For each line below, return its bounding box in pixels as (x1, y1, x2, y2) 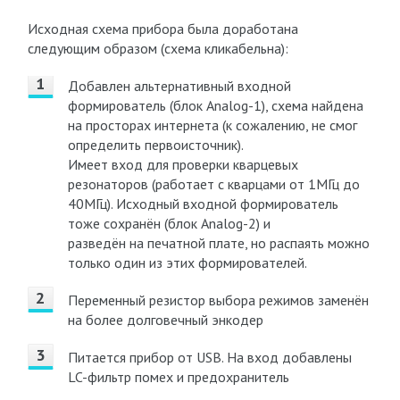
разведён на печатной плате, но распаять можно (67, 234, 370, 252)
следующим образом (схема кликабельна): (27, 39, 288, 57)
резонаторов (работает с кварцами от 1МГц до (67, 175, 360, 193)
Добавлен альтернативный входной (67, 77, 291, 95)
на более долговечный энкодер (67, 311, 263, 329)
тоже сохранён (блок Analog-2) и (67, 214, 271, 232)
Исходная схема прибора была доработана (27, 20, 298, 37)
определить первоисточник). (67, 136, 244, 154)
